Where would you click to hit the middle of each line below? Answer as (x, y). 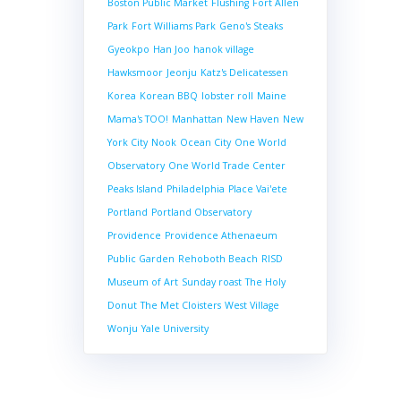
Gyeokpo (128, 49)
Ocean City (205, 142)
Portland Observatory (201, 212)
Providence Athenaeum (221, 235)
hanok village (223, 49)
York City (127, 142)
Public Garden (141, 259)
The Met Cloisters (180, 305)
